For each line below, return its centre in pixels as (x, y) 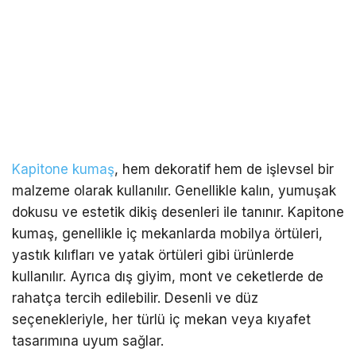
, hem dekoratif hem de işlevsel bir (224, 170)
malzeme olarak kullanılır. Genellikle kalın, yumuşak (174, 191)
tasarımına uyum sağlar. (88, 341)
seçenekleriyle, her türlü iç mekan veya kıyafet (161, 320)
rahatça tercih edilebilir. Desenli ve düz (135, 298)
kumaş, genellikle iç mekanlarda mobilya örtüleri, (167, 234)
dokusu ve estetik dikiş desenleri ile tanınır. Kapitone (178, 213)
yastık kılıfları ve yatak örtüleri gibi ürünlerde (153, 255)
